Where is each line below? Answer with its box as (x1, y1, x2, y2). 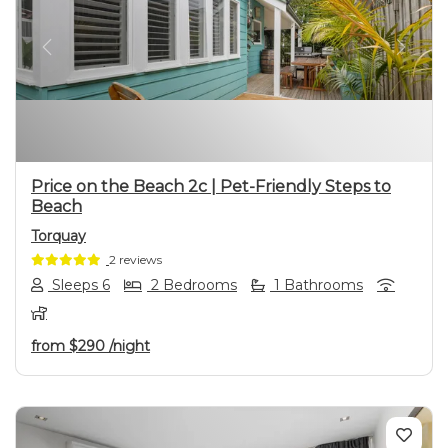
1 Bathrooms (270, 276, 363, 295)
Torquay (31, 226, 86, 245)
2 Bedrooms (147, 276, 237, 295)
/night (109, 337, 150, 356)
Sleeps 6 (48, 276, 110, 295)
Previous (45, 48, 116, 68)
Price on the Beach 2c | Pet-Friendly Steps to (31, 176, 391, 196)
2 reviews (109, 251, 162, 267)
